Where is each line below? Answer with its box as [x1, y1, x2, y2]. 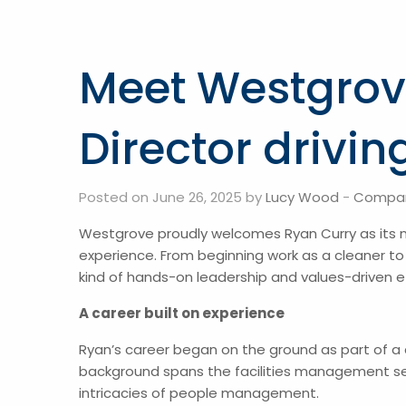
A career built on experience [79, 304, 285, 324]
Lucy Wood [266, 188, 339, 208]
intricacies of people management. [79, 383, 319, 403]
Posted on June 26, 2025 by [79, 188, 266, 208]
